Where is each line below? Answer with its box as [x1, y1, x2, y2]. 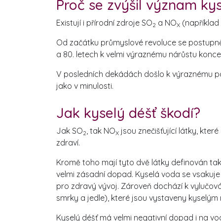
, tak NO [86, 126, 115, 136]
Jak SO [56, 126, 83, 136]
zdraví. [56, 138, 80, 148]
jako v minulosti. [56, 81, 113, 91]
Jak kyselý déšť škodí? [56, 104, 200, 122]
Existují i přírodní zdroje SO [56, 18, 152, 28]
